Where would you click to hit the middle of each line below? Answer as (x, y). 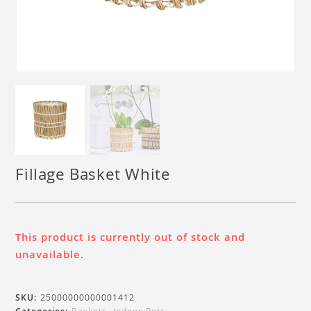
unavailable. (50, 256)
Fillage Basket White (93, 177)
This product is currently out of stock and (131, 239)
